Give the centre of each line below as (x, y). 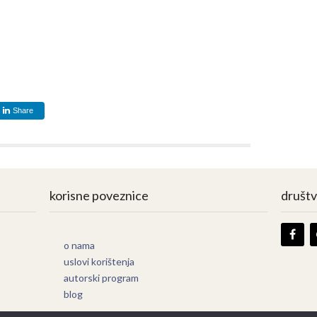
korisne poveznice (99, 195)
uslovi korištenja (99, 261)
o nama (80, 245)
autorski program (102, 277)
